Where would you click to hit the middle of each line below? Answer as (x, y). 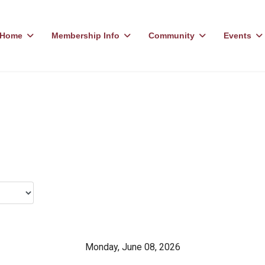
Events (238, 35)
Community (172, 35)
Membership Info (86, 35)
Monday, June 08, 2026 (132, 247)
